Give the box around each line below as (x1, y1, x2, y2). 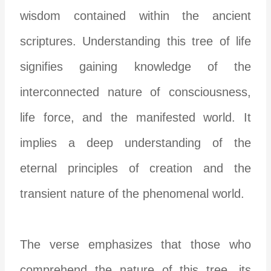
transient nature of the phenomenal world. (20, 186, 245, 200)
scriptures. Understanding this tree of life (20, 34, 251, 48)
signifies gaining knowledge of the (20, 59, 251, 73)
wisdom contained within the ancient (20, 8, 251, 22)
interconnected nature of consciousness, (20, 85, 251, 99)
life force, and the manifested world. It (20, 110, 251, 124)
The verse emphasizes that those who (20, 237, 251, 251)
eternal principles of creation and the (20, 161, 251, 175)
